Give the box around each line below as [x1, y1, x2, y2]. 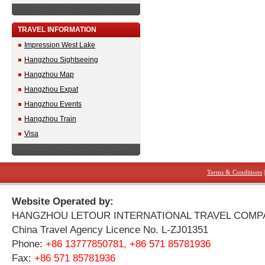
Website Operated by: [12, 195, 114, 207]
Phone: [12, 238, 46, 250]
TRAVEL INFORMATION [18, 25, 96, 34]
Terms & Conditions [207, 169, 262, 176]
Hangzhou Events [24, 100, 82, 108]
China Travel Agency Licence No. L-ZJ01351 [12, 224, 208, 235]
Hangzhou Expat [24, 85, 78, 93]
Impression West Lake [24, 41, 95, 49]
